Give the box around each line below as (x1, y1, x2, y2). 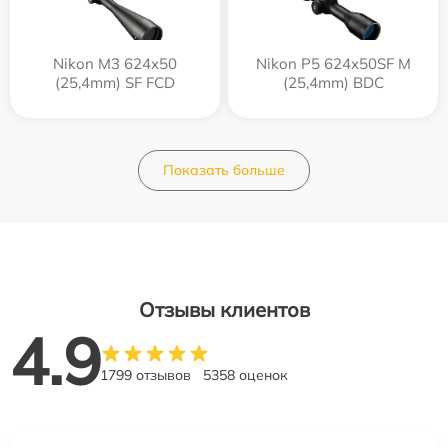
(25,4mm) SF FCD (55, 73, 175, 93)
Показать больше (163, 161, 285, 180)
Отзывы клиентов (138, 297, 310, 323)
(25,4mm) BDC (282, 73, 384, 93)
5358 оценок (203, 366, 288, 385)
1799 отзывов (100, 366, 191, 385)
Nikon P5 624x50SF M (255, 54, 411, 74)
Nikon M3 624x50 (53, 54, 177, 74)
